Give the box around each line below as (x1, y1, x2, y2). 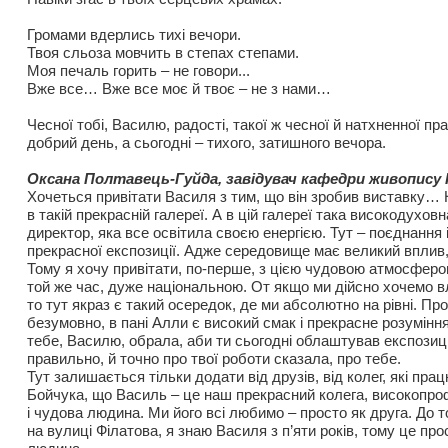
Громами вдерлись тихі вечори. (27, 26, 241, 43)
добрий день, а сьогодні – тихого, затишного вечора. (27, 134, 386, 151)
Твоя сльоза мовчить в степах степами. (27, 44, 299, 61)
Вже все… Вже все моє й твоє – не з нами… (27, 80, 331, 97)
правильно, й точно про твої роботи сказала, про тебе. (27, 350, 401, 367)
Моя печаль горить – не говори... (27, 62, 250, 79)
